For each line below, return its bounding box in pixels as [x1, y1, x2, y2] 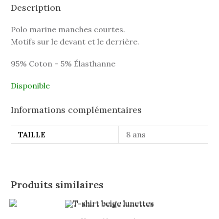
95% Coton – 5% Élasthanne [11, 59, 116, 69]
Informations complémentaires [11, 104, 142, 116]
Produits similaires [11, 178, 104, 191]
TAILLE [18, 130, 46, 140]
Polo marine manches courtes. [11, 24, 126, 35]
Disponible [11, 81, 50, 91]
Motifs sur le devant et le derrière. [11, 37, 140, 47]
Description [11, 2, 61, 14]
